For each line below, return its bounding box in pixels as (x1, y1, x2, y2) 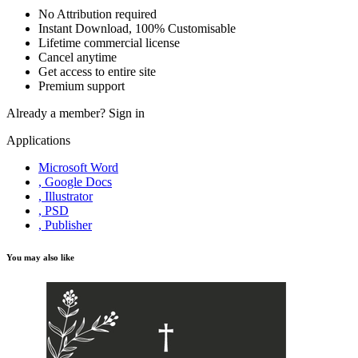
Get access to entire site (38, 65, 156, 79)
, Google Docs (38, 175, 112, 189)
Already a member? (6, 106, 109, 121)
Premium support (38, 79, 125, 93)
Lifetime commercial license (38, 36, 180, 50)
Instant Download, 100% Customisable (38, 22, 236, 36)
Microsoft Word (38, 161, 118, 175)
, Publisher (38, 218, 92, 233)
